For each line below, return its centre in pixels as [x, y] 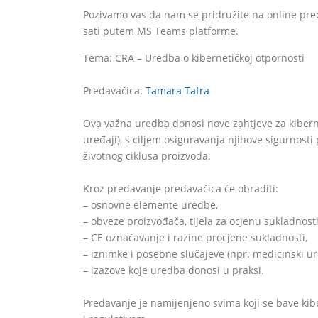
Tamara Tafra [177, 91]
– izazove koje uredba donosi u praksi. [174, 270]
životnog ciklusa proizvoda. [147, 156]
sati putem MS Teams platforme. [161, 31]
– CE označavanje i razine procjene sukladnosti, [195, 237]
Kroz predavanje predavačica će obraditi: [181, 188]
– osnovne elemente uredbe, [150, 205]
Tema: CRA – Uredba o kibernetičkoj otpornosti [194, 58]
